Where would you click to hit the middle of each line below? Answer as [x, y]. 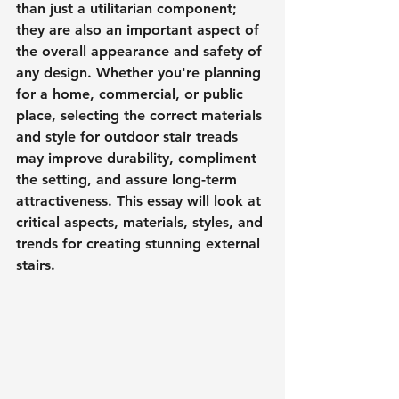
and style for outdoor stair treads [129, 137]
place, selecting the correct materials [141, 115]
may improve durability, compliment [138, 158]
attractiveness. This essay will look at [141, 201]
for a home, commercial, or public [132, 94]
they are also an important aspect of [140, 30]
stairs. [36, 265]
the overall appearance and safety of [141, 51]
